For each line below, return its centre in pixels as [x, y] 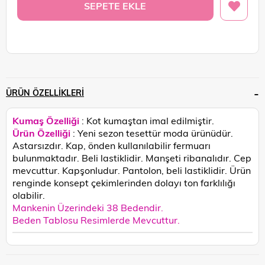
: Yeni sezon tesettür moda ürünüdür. [153, 132]
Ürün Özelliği [41, 132]
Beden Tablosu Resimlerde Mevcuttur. [96, 219]
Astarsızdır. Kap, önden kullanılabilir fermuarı [112, 145]
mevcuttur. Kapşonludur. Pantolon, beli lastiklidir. [121, 170]
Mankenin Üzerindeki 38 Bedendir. [88, 207]
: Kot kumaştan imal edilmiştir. [148, 120]
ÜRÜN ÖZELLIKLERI [45, 92]
